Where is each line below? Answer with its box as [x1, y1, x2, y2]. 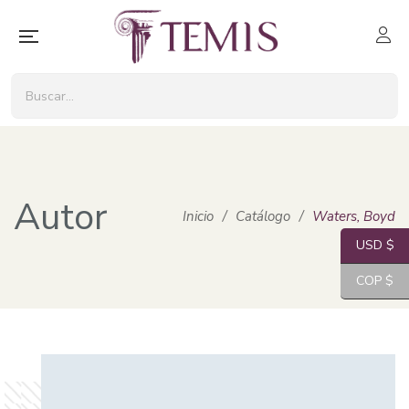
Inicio [183, 207, 214, 225]
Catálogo [236, 207, 290, 225]
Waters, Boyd [312, 207, 395, 225]
